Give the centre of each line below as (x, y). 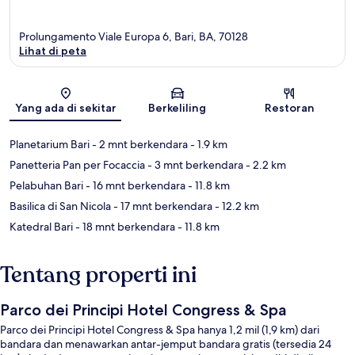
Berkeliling (177, 107)
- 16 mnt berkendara (134, 185)
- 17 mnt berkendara (162, 206)
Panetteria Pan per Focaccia (77, 164)
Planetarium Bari (50, 144)
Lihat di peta (53, 50)
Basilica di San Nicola (60, 206)
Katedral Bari (41, 226)
